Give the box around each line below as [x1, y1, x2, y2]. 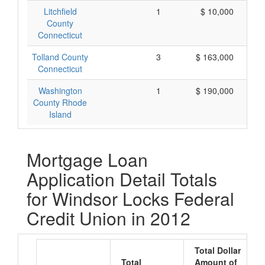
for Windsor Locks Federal [27, 186, 234, 211]
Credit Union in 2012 [27, 205, 190, 231]
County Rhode [33, 96, 87, 108]
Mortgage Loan [27, 147, 148, 172]
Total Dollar [195, 244, 241, 256]
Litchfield [43, 5, 77, 17]
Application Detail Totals [27, 166, 217, 192]
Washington [38, 85, 82, 96]
